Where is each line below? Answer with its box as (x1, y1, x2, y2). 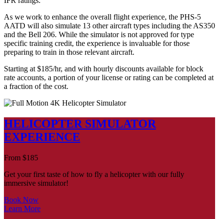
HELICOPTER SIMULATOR (4, 117, 156, 131)
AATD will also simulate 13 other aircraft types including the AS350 (4, 22, 215, 30)
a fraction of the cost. (4, 82, 68, 91)
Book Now (4, 196, 39, 204)
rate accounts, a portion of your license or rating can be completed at (4, 73, 214, 82)
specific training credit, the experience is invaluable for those (4, 39, 190, 48)
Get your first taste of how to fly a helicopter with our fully (4, 170, 184, 179)
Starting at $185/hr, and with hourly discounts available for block (4, 65, 203, 73)
